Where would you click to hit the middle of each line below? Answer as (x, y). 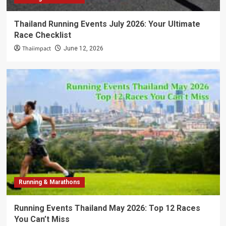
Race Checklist (42, 35)
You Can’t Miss (42, 219)
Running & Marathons (49, 182)
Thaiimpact (36, 48)
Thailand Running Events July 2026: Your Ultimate (107, 24)
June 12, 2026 (83, 48)
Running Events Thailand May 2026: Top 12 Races (107, 208)
